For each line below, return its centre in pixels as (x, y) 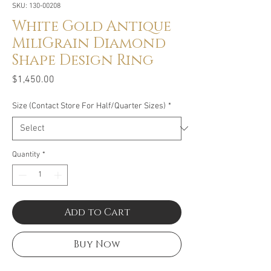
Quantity (26, 155)
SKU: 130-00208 (36, 6)
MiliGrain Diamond (89, 43)
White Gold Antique (92, 26)
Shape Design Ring (83, 60)
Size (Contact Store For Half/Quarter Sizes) (89, 106)
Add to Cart (97, 213)
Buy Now (97, 245)
